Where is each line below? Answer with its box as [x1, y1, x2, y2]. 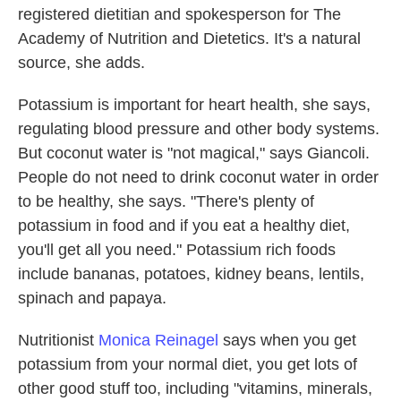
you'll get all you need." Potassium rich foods [18, 241, 336, 259]
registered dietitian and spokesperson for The [18, 5, 341, 23]
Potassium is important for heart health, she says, [18, 96, 371, 114]
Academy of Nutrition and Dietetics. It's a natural [18, 30, 361, 47]
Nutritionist [18, 331, 98, 349]
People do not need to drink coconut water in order [18, 168, 379, 186]
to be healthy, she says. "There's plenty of [18, 192, 314, 210]
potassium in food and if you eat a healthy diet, [18, 217, 350, 235]
